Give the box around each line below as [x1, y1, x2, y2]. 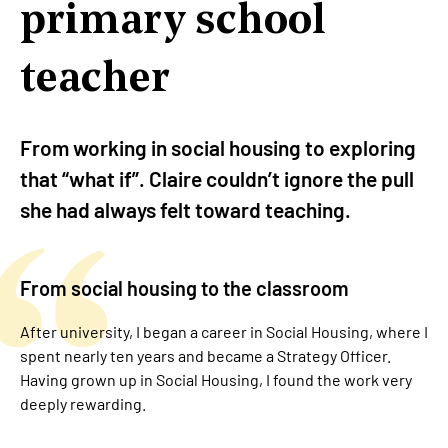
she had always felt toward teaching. [20, 196, 351, 222]
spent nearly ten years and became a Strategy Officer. [20, 346, 391, 366]
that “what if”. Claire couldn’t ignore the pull [20, 165, 414, 191]
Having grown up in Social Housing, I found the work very [20, 370, 412, 390]
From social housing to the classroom [20, 275, 349, 300]
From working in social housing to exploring [20, 134, 416, 160]
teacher [20, 45, 170, 103]
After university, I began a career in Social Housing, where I [20, 322, 428, 342]
